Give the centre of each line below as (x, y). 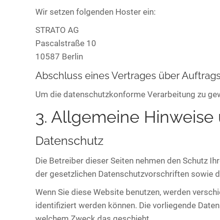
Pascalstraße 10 (66, 43)
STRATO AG (57, 30)
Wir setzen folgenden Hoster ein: (96, 12)
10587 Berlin (59, 56)
